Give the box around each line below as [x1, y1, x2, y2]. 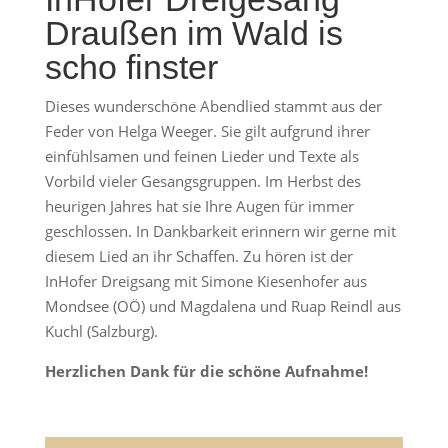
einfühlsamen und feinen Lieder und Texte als [44, 145, 359, 166]
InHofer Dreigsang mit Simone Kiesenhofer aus [44, 270, 367, 291]
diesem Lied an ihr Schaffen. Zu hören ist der [44, 245, 353, 266]
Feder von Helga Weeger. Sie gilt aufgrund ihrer [44, 120, 370, 141]
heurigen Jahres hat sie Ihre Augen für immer [44, 195, 354, 216]
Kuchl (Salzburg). [44, 320, 158, 341]
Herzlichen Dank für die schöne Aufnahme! [44, 360, 368, 381]
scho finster [44, 47, 218, 86]
